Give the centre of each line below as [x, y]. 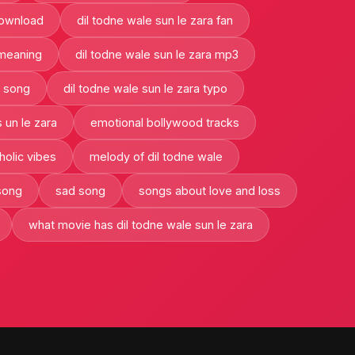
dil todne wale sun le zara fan [155, 20]
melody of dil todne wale [156, 156]
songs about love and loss [209, 190]
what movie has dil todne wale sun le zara [140, 224]
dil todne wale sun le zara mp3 [157, 54]
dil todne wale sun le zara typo [145, 88]
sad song [80, 190]
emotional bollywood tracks [165, 122]
